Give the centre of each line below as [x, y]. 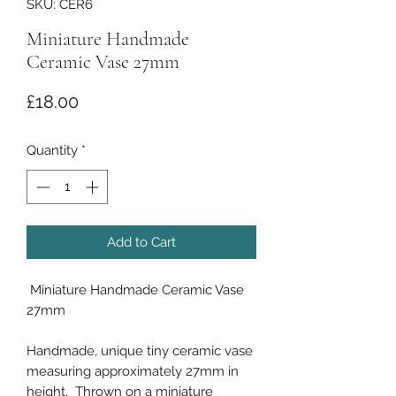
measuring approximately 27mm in [133, 371]
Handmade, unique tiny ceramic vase [140, 350]
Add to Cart [141, 242]
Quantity [52, 150]
